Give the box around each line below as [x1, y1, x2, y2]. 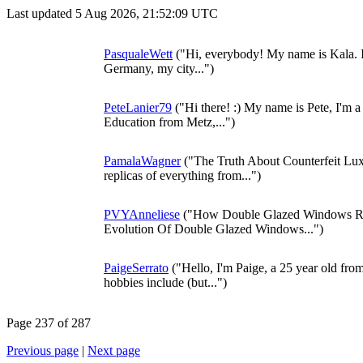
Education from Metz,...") [104, 115, 235, 129]
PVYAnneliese [104, 207, 180, 221]
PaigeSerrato [104, 261, 169, 275]
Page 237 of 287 [6, 316, 91, 330]
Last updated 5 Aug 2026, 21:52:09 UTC [6, 6, 218, 20]
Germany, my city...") [104, 62, 214, 75]
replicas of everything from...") [104, 169, 261, 182]
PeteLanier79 [104, 100, 172, 114]
